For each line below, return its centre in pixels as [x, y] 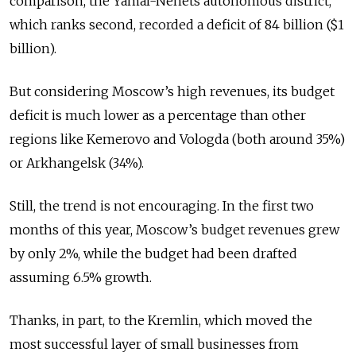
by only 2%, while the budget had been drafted [153, 254]
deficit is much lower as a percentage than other [158, 116]
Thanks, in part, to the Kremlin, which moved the [161, 321]
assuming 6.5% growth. [81, 278]
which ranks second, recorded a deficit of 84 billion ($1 [177, 25]
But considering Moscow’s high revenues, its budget [172, 92]
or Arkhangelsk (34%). [77, 163]
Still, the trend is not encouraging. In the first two [162, 206]
